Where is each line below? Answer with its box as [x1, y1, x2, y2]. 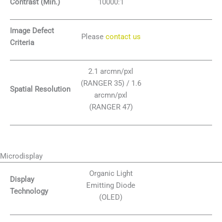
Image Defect [10, 26, 54, 35]
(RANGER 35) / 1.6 [80, 79, 141, 88]
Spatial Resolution [10, 85, 70, 94]
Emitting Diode [86, 180, 136, 190]
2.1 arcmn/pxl [88, 67, 134, 76]
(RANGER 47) [89, 103, 133, 112]
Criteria [10, 38, 34, 47]
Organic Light [89, 168, 133, 178]
